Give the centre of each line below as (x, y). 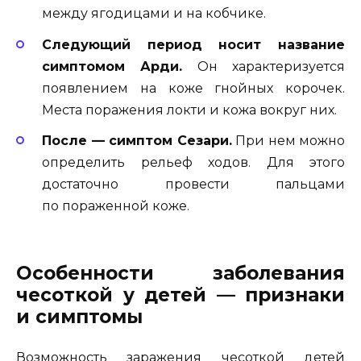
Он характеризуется (264, 66)
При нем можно (288, 140)
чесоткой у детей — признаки (180, 295)
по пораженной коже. (116, 205)
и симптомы (79, 317)
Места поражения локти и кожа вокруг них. (189, 110)
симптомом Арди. (112, 66)
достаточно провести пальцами (193, 184)
